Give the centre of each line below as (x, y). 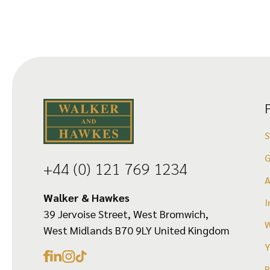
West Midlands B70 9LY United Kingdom (137, 230)
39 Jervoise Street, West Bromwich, (126, 214)
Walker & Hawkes (86, 197)
